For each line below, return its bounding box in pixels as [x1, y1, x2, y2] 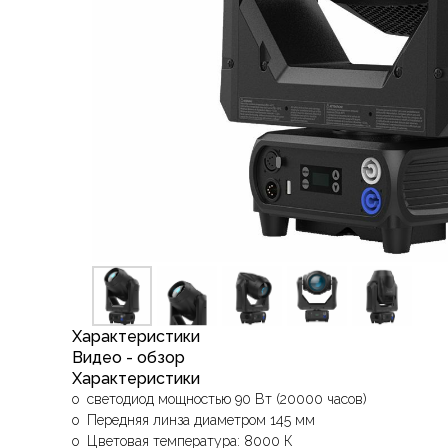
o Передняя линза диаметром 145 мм [72, 412, 315, 428]
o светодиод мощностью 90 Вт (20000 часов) [72, 391, 367, 407]
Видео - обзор [72, 348, 185, 367]
